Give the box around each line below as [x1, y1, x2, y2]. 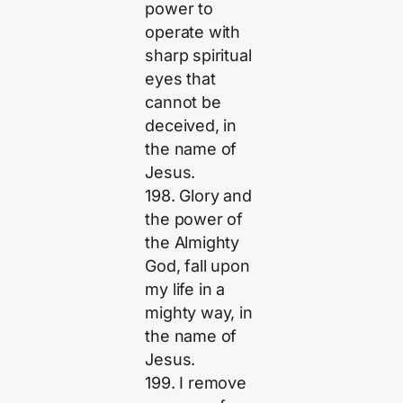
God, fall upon [145, 255, 250, 275]
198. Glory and [145, 185, 252, 205]
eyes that [145, 68, 216, 88]
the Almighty [145, 232, 240, 252]
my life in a [145, 279, 226, 299]
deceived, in [145, 115, 237, 135]
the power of [145, 209, 244, 228]
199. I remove [145, 372, 246, 392]
